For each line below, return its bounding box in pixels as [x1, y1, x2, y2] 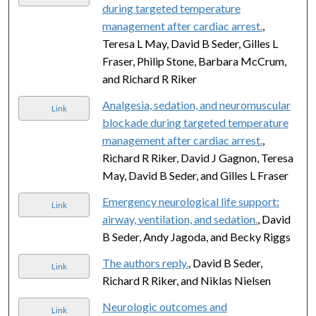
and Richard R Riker [102, 71, 197, 85]
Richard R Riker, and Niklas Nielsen [102, 273, 271, 287]
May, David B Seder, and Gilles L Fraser [102, 168, 288, 182]
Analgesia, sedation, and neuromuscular [102, 97, 291, 111]
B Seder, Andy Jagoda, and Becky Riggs [102, 229, 291, 243]
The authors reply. [102, 255, 188, 269]
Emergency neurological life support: [102, 194, 279, 208]
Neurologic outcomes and [102, 299, 227, 313]
